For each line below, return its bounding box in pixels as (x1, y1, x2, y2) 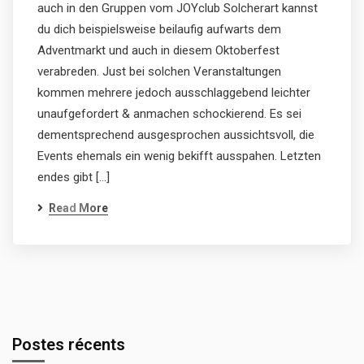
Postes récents (12, 335, 125, 354)
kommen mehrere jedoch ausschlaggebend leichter (37, 85, 310, 100)
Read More (49, 201, 108, 214)
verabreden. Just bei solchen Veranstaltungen (37, 64, 281, 79)
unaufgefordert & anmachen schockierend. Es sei (37, 106, 301, 121)
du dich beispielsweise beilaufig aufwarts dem (37, 22, 281, 37)
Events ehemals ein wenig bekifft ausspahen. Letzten (37, 149, 321, 163)
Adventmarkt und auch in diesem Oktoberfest (37, 43, 279, 58)
